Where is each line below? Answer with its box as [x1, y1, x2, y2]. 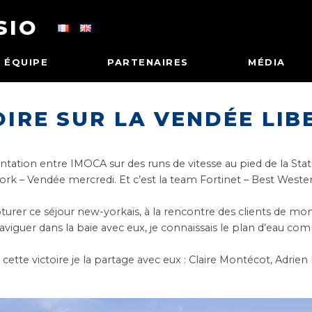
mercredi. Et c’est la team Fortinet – [65, 173, 249, 186]
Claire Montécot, [189, 253, 276, 266]
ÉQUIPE [4, 56, 49, 68]
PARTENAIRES [107, 56, 189, 68]
